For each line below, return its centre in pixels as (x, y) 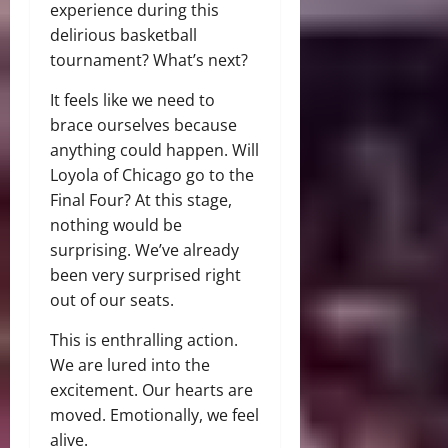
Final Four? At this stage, (141, 200)
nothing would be (116, 225)
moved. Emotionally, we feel (154, 415)
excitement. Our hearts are (151, 390)
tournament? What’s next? (149, 60)
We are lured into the (130, 365)
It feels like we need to (132, 100)
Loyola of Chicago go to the (152, 175)
